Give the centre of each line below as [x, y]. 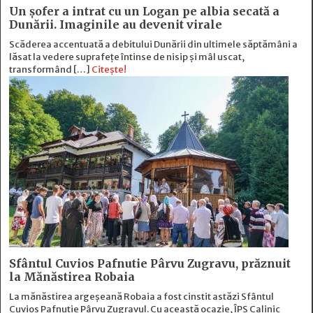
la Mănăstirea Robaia [72, 277]
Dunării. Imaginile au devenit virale [116, 25]
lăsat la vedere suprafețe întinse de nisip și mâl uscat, [127, 57]
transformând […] [50, 70]
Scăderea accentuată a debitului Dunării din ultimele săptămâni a [153, 45]
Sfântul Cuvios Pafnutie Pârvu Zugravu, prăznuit [150, 264]
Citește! [109, 70]
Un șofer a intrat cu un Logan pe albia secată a [144, 12]
